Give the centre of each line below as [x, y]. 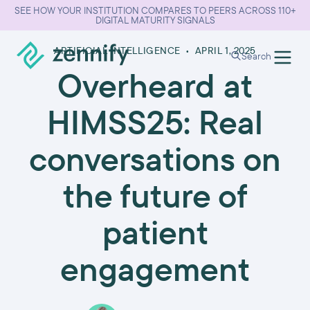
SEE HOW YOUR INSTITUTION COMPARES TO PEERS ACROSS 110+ [155, 10]
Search [256, 56]
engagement [155, 268]
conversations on [155, 158]
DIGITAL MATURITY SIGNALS [155, 20]
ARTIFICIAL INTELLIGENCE [117, 51]
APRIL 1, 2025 [225, 51]
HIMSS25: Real [155, 122]
